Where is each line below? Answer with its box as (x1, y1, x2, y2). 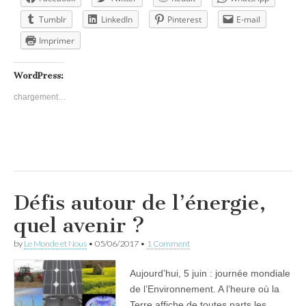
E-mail (236, 13, 260, 25)
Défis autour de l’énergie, (14, 190, 266, 215)
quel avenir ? (14, 212, 145, 238)
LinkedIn (101, 13, 133, 25)
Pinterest (167, 13, 201, 25)
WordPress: (14, 70, 64, 81)
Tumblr (39, 13, 66, 25)
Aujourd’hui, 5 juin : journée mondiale (130, 267, 290, 279)
